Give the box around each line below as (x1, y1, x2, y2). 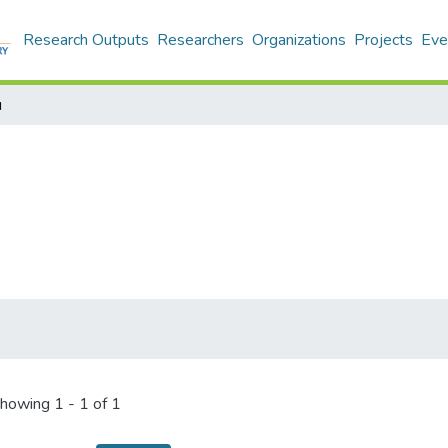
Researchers (157, 29, 244, 51)
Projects (354, 29, 413, 51)
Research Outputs (23, 29, 149, 51)
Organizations (252, 29, 346, 51)
